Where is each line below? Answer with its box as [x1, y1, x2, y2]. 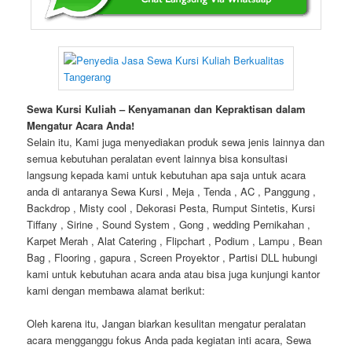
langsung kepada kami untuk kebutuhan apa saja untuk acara [27, 167, 306, 182]
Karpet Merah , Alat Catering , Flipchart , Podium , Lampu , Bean [27, 233, 323, 248]
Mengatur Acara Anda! [27, 117, 135, 133]
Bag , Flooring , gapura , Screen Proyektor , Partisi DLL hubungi [27, 249, 318, 265]
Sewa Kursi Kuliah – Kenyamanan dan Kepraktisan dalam [27, 101, 306, 116]
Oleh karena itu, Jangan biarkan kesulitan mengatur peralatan [27, 315, 306, 331]
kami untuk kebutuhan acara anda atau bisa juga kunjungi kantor [27, 266, 321, 281]
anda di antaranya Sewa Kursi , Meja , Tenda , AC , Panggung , [27, 183, 317, 199]
